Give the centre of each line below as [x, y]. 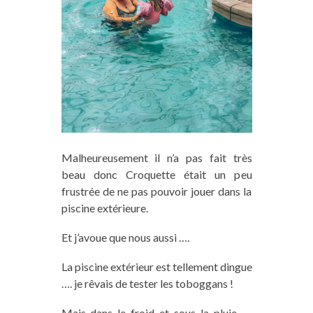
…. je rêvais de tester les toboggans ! [147, 283]
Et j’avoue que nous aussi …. [125, 237]
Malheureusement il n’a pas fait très [156, 157]
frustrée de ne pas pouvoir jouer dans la [156, 191]
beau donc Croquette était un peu [156, 174]
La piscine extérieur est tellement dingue [156, 266]
